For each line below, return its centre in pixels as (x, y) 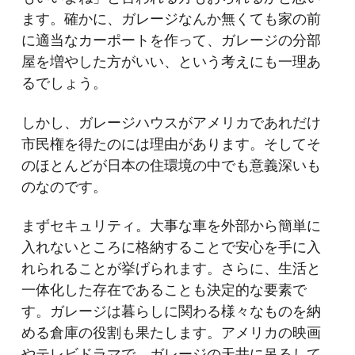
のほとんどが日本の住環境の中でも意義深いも (171, 165)
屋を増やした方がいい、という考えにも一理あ (171, 62)
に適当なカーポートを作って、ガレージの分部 (171, 41)
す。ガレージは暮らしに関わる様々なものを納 (171, 312)
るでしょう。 (64, 84)
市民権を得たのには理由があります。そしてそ (171, 144)
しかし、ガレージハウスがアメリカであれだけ (171, 122)
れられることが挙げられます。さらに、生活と (171, 269)
